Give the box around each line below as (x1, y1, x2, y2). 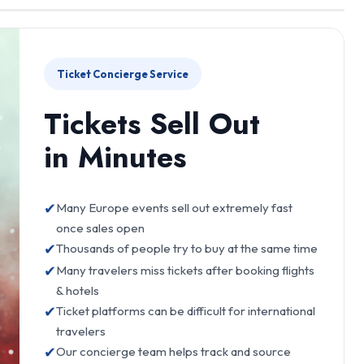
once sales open (56, 220, 145, 236)
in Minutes (44, 137, 186, 179)
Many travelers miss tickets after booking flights (56, 262, 314, 279)
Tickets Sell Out (44, 104, 260, 145)
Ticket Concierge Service (57, 67, 188, 81)
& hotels (56, 283, 99, 299)
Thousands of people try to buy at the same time (56, 240, 318, 257)
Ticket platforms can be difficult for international (56, 303, 315, 319)
